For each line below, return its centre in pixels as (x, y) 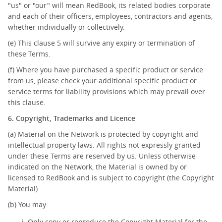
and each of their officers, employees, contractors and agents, (110, 16)
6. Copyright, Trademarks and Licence (72, 118)
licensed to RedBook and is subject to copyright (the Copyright (111, 178)
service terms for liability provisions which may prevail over (107, 91)
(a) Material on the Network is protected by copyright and (103, 134)
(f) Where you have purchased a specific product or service (106, 70)
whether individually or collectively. (66, 27)
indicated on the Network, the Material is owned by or (97, 167)
